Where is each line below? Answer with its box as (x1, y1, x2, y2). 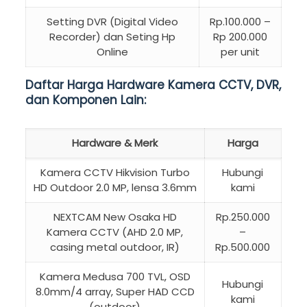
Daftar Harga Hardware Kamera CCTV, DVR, (25, 77, 281, 94)
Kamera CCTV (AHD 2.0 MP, (47, 225, 184, 240)
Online (96, 45, 128, 60)
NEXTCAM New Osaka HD (53, 210, 177, 225)
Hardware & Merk (72, 136, 158, 151)
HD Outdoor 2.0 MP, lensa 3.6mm (33, 180, 197, 195)
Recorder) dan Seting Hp (49, 29, 175, 45)
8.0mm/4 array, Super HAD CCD (35, 284, 195, 299)
